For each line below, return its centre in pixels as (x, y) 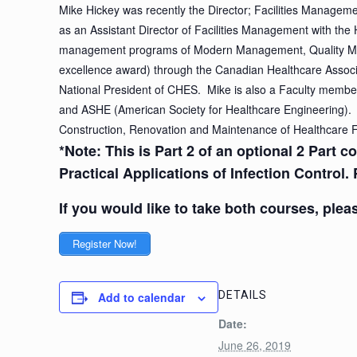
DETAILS (243, 295)
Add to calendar (142, 297)
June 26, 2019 (255, 345)
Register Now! (105, 243)
